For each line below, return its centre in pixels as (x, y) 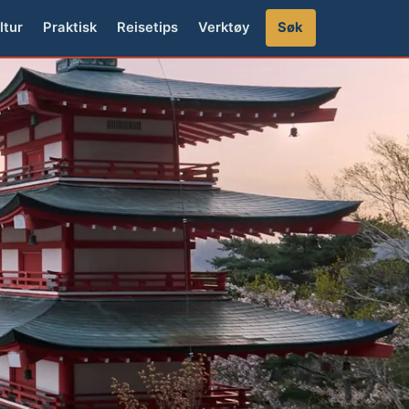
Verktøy (224, 28)
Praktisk (70, 28)
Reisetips (147, 28)
